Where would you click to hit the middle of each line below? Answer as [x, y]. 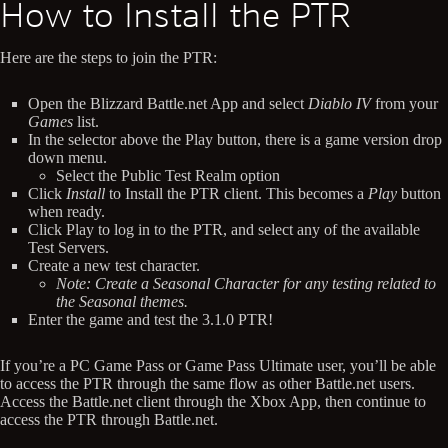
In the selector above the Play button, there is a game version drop [235, 140]
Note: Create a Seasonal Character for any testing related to [246, 284]
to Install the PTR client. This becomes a [236, 194]
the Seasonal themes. [122, 302]
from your [404, 104]
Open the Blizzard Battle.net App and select [168, 104]
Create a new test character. [114, 266]
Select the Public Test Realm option [168, 176]
